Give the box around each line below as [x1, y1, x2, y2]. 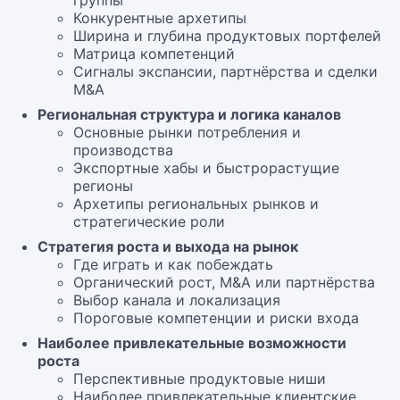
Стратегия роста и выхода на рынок [37, 237, 298, 255]
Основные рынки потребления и [73, 123, 301, 141]
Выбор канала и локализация [73, 291, 280, 309]
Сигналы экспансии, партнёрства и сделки [73, 62, 378, 80]
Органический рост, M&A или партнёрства [73, 273, 375, 291]
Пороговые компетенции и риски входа [73, 309, 359, 327]
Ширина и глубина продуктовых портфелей [73, 27, 381, 45]
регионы [73, 177, 133, 195]
